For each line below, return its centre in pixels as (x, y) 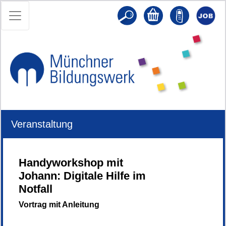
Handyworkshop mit (71, 162)
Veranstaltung (42, 124)
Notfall (36, 189)
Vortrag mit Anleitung (59, 204)
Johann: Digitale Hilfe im (82, 176)
